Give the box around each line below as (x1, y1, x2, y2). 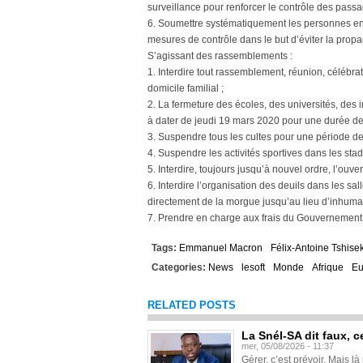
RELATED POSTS (147, 299, 236, 311)
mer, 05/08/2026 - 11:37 (241, 341, 334, 351)
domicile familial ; (147, 83, 224, 94)
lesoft (241, 262, 265, 273)
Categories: (152, 262, 208, 273)
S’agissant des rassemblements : (147, 50, 293, 62)
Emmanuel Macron (179, 242, 263, 254)
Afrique (312, 262, 344, 273)
